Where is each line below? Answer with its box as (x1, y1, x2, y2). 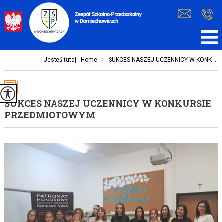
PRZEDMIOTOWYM (4, 109, 95, 121)
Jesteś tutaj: (44, 56, 81, 63)
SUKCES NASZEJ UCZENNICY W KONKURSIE (4, 97, 211, 109)
